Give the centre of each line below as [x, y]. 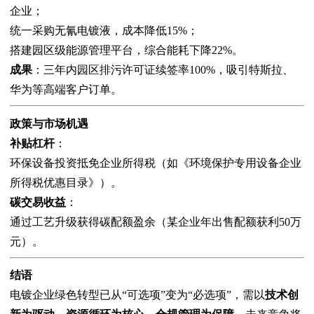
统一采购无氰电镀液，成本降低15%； [104, 30]
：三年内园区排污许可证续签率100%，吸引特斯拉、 [163, 69]
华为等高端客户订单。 [66, 89]
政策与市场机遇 [49, 123]
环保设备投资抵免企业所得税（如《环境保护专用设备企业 [156, 163]
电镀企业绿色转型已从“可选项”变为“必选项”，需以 [137, 295]
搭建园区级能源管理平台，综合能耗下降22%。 [127, 50]
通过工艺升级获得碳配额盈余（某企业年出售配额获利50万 [156, 221]
